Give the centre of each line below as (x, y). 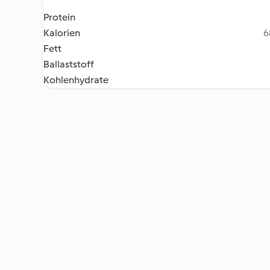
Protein (59, 17)
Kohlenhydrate (76, 80)
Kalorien (62, 33)
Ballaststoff (69, 64)
